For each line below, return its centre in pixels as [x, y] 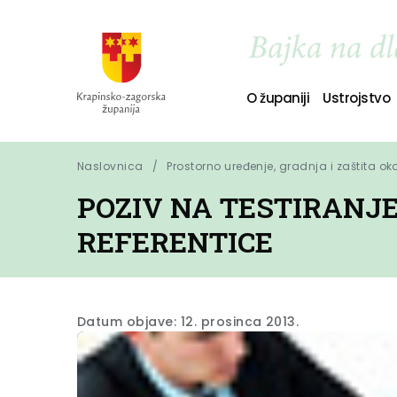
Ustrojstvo [357, 97]
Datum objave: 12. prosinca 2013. [188, 322]
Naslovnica [110, 166]
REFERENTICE [175, 242]
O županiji [278, 97]
